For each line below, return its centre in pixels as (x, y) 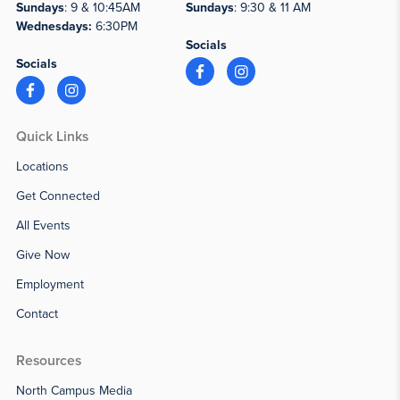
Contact (37, 314)
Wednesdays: (54, 26)
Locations (42, 167)
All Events (43, 226)
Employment (50, 285)
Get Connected (58, 196)
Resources (48, 361)
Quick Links (52, 137)
